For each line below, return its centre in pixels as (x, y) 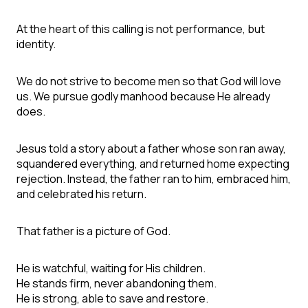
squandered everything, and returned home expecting (153, 164)
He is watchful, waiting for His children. (111, 268)
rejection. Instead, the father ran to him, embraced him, (154, 179)
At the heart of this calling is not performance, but (141, 29)
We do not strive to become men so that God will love (149, 81)
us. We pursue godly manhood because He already (143, 97)
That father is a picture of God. (93, 231)
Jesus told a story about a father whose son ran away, (151, 149)
